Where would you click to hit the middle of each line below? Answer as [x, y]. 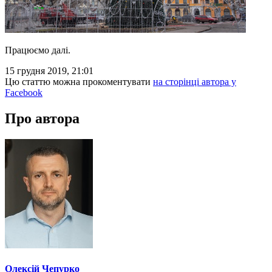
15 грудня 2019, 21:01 [49, 70]
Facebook [24, 92]
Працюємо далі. [38, 50]
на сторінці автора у [195, 81]
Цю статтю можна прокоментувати [79, 81]
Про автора [42, 118]
